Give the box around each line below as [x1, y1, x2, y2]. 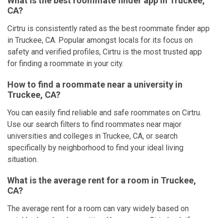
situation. [7, 155, 38, 164]
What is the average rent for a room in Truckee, [7, 175, 196, 185]
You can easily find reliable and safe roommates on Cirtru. [7, 108, 201, 117]
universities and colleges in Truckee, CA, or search [7, 131, 178, 141]
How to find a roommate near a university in [7, 79, 182, 90]
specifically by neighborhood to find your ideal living [7, 143, 183, 152]
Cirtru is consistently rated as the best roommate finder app [7, 24, 210, 33]
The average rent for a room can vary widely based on [7, 204, 189, 213]
